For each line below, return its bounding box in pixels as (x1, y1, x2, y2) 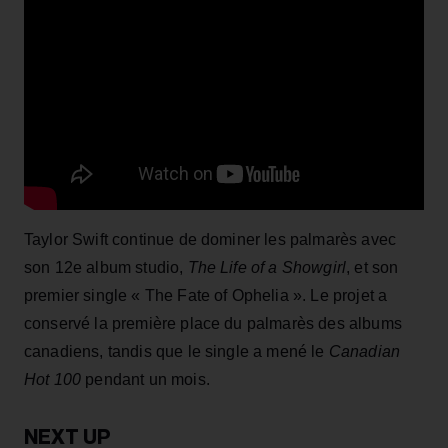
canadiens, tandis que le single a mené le (24, 342, 329, 360)
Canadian (328, 342, 401, 360)
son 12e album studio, (24, 258, 188, 276)
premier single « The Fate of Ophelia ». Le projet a (24, 286, 388, 304)
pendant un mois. (81, 370, 210, 388)
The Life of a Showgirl (187, 258, 347, 276)
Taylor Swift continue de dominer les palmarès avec (24, 230, 397, 248)
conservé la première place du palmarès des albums (24, 314, 402, 332)
